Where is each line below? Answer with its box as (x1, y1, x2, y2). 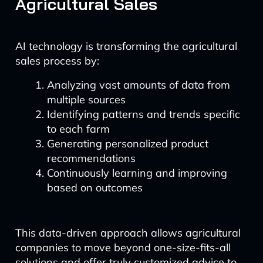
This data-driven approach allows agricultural (15, 226, 241, 240)
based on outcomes (46, 181, 143, 194)
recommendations (46, 151, 136, 165)
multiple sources (46, 93, 126, 106)
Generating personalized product (46, 137, 208, 150)
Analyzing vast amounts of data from (46, 78, 230, 92)
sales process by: (15, 54, 99, 68)
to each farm (46, 122, 110, 136)
